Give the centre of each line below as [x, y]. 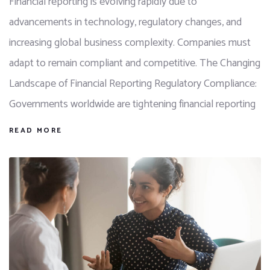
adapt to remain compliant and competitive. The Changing [135, 63]
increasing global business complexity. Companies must [130, 43]
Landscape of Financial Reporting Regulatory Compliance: [133, 84]
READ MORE [36, 130]
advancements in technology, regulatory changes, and [125, 22]
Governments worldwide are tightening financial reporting [132, 104]
